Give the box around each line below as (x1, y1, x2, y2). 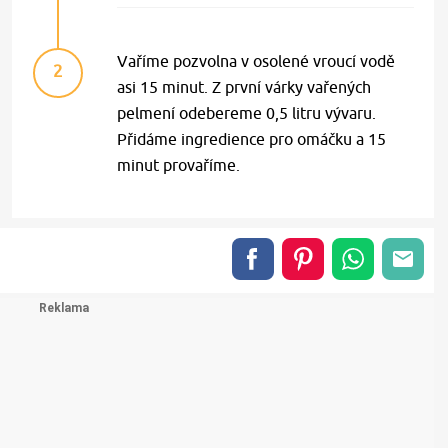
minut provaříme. (117, 156, 241, 174)
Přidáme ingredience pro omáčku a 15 (117, 130, 387, 148)
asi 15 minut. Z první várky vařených (117, 78, 372, 96)
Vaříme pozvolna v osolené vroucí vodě (117, 52, 396, 70)
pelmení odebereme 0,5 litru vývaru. (117, 104, 377, 122)
